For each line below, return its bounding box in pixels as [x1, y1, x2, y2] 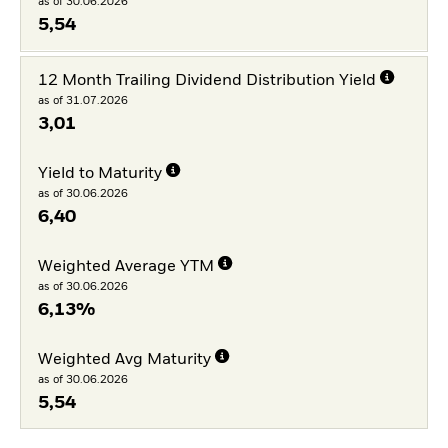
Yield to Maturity [37, 166, 162, 182]
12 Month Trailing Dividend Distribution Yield [37, 73, 376, 90]
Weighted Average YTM [37, 258, 214, 275]
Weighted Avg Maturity [37, 351, 211, 368]
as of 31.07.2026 [37, 95, 128, 107]
